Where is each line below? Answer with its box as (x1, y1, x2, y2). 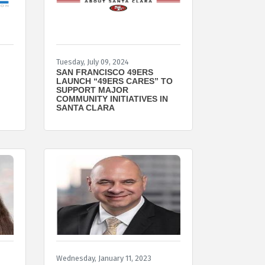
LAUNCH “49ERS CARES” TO (56, 76, 173, 86)
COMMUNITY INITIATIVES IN (56, 93, 168, 104)
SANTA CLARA (56, 102, 115, 112)
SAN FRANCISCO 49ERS (56, 67, 153, 77)
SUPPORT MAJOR (56, 85, 128, 95)
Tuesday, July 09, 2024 (56, 57, 129, 66)
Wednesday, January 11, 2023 (56, 253, 151, 263)
